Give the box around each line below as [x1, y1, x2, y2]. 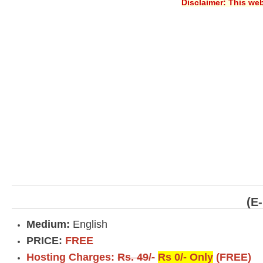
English [70, 218, 107, 230]
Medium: [26, 218, 70, 230]
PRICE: [26, 234, 65, 247]
